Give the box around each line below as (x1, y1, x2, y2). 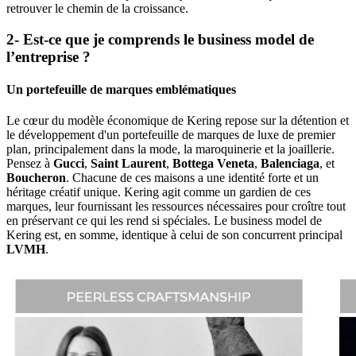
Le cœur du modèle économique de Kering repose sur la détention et (6, 114, 349, 128)
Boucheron (6, 171, 66, 185)
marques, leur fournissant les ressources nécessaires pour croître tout (6, 199, 346, 214)
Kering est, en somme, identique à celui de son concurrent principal (6, 228, 342, 242)
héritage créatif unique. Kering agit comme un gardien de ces (6, 185, 311, 199)
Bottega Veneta (172, 157, 254, 171)
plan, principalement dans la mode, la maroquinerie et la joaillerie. (6, 142, 335, 157)
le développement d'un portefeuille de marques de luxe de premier (6, 128, 335, 142)
